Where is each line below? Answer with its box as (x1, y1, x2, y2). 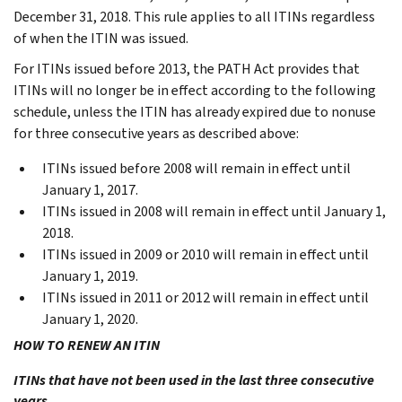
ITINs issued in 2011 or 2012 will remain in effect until (42, 287, 369, 307)
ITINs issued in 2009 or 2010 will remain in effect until (42, 244, 369, 264)
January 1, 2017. (42, 179, 138, 199)
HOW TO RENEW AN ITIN (13, 335, 160, 354)
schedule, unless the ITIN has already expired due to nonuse (13, 101, 376, 121)
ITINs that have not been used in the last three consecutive (13, 370, 374, 389)
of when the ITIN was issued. (13, 28, 188, 48)
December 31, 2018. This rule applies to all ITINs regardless (13, 6, 375, 26)
